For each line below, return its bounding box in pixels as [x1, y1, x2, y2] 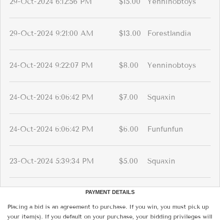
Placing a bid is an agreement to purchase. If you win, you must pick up [7, 203, 209, 211]
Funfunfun [147, 125, 183, 134]
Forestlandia [147, 29, 191, 38]
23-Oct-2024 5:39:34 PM [9, 157, 94, 166]
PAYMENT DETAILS [85, 189, 135, 195]
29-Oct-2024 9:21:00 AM [9, 29, 93, 38]
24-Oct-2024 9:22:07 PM [9, 61, 93, 70]
